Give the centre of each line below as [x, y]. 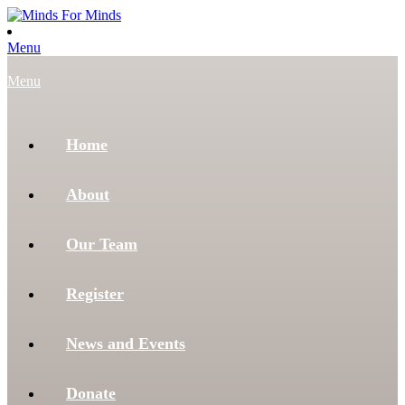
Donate [91, 393]
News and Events [126, 344]
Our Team [102, 244]
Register [95, 294]
